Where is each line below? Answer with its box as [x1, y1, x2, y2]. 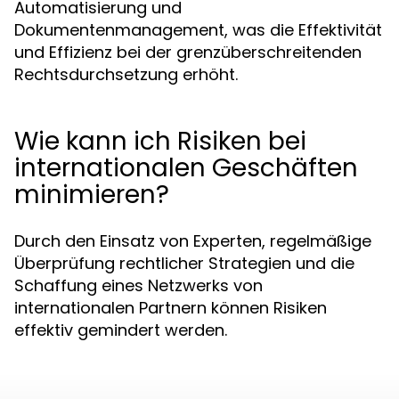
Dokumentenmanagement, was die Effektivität [14, 19, 382, 41]
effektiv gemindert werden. [14, 319, 227, 341]
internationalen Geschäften [14, 151, 358, 185]
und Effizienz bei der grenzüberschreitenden [14, 41, 362, 63]
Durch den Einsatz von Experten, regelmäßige [14, 230, 371, 252]
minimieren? [14, 177, 169, 212]
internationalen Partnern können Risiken [14, 297, 327, 319]
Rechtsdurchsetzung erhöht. [14, 63, 238, 85]
